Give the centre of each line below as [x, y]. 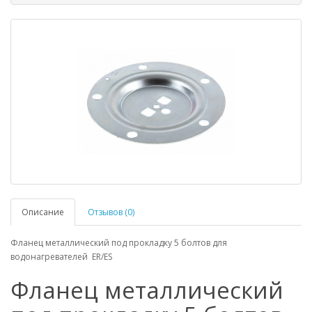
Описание [43, 212]
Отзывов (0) [111, 212]
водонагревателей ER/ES [61, 257]
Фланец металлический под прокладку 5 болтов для [119, 243]
